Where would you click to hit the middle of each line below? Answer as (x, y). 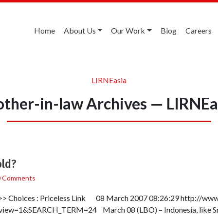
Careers (199, 30)
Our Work (128, 30)
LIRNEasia (109, 80)
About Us (80, 30)
